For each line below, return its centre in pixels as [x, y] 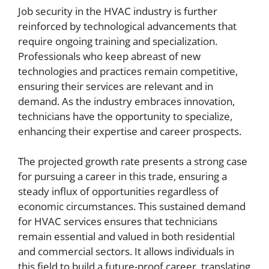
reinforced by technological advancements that [127, 26]
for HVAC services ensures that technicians [118, 222]
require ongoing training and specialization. [118, 41]
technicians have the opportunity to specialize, [125, 116]
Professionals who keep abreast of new [109, 56]
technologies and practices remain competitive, [128, 71]
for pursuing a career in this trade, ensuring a [122, 177]
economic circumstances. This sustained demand [132, 207]
